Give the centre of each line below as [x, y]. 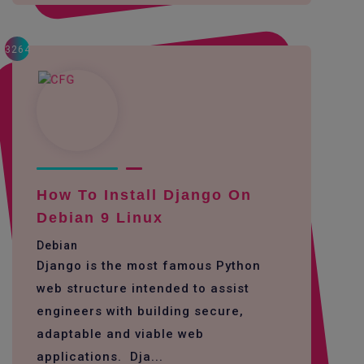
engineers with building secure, [140, 311]
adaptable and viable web [120, 334]
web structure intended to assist [143, 288]
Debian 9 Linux [100, 217]
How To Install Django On [144, 195]
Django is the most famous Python [149, 265]
